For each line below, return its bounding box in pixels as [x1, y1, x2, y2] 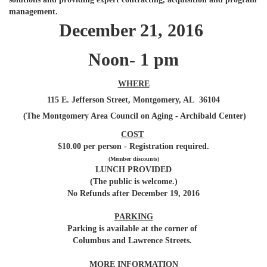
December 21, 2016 [59, 20, 208, 41]
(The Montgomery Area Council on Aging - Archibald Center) [23, 111, 246, 121]
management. [9, 7, 58, 17]
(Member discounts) [108, 156, 159, 163]
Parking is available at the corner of [67, 224, 200, 234]
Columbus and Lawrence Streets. [73, 236, 192, 246]
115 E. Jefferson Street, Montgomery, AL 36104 [47, 95, 220, 105]
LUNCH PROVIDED [95, 165, 172, 175]
